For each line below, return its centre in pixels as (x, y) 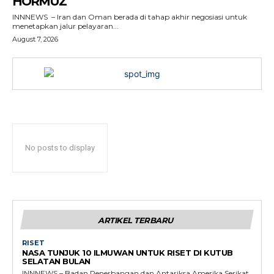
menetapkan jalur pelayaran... (65, 26)
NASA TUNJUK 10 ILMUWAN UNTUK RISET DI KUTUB (128, 253)
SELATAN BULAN (56, 261)
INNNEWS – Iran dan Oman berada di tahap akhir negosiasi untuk (130, 17)
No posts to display (60, 148)
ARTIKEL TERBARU (135, 220)
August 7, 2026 (35, 39)
